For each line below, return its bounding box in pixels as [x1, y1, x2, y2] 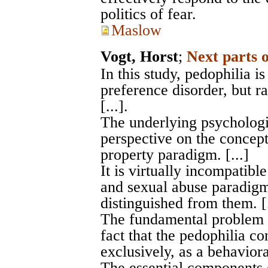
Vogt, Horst [100, 48, 178, 66]
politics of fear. [100, 5, 196, 23]
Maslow [111, 22, 162, 39]
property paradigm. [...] [100, 146, 257, 164]
